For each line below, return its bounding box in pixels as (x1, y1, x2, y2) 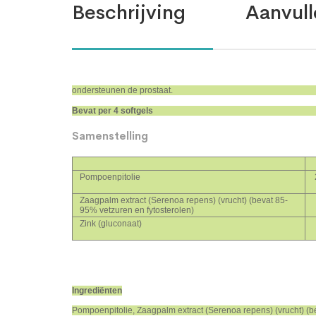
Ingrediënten (72, 285, 122, 296)
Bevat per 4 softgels (72, 105, 153, 116)
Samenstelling (72, 128, 148, 142)
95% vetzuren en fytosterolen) (80, 205, 194, 215)
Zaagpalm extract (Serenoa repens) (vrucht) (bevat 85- (80, 195, 288, 205)
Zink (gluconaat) (80, 218, 142, 229)
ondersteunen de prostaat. (72, 85, 173, 95)
